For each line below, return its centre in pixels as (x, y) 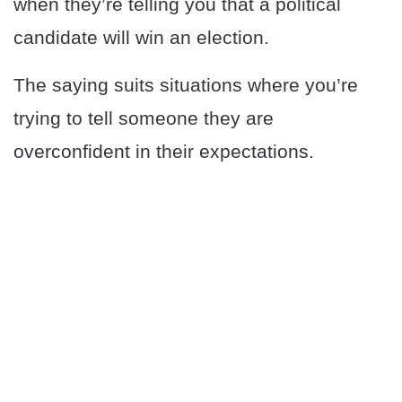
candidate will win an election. (141, 37)
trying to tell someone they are (144, 118)
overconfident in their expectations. (164, 151)
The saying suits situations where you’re (186, 84)
